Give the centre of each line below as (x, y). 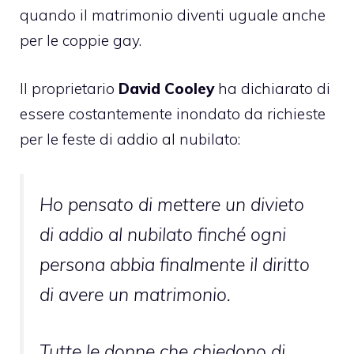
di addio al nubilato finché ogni (163, 235)
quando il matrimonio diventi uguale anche (173, 15)
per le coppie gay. (81, 41)
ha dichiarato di (272, 88)
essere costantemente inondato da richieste (173, 113)
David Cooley (166, 88)
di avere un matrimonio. (135, 295)
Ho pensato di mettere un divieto (172, 205)
